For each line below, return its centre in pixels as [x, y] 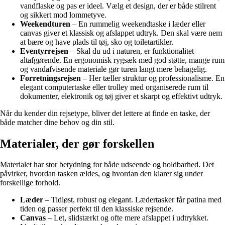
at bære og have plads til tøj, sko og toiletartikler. [97, 42]
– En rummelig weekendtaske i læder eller [138, 24]
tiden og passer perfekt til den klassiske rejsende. [97, 209]
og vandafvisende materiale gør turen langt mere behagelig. [114, 69]
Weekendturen [45, 24]
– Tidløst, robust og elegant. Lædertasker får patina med [132, 200]
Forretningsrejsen [50, 78]
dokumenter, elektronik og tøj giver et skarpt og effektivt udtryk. [121, 96]
